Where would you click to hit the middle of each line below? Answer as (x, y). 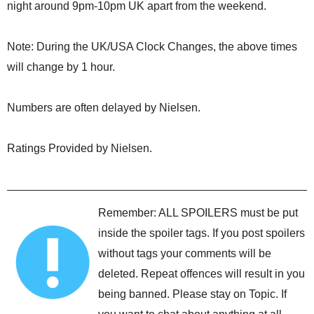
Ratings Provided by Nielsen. (80, 148)
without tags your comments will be (185, 253)
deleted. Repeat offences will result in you (202, 273)
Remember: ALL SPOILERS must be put (198, 212)
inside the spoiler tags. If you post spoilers (202, 233)
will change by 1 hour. (61, 67)
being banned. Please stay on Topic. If (192, 294)
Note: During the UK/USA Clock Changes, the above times (152, 46)
